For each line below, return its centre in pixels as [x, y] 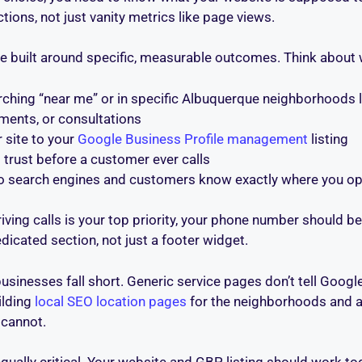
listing [328, 139]
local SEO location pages [111, 301]
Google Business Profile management [193, 139]
